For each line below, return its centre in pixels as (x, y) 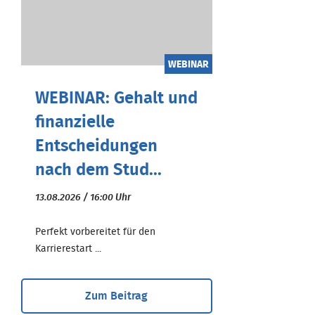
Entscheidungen (96, 146)
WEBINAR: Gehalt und (116, 98)
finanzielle (75, 122)
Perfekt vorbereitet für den (95, 232)
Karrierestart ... (68, 249)
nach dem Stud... (98, 170)
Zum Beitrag (117, 296)
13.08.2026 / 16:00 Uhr (83, 197)
